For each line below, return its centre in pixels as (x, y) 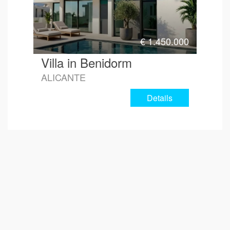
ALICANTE (63, 77)
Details (160, 98)
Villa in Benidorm (87, 62)
